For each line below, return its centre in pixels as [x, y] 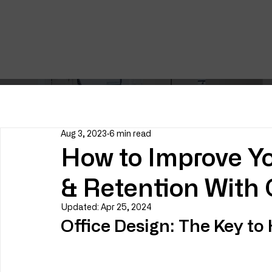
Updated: [81, 208]
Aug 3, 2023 [84, 134]
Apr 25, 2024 [126, 208]
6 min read [130, 134]
